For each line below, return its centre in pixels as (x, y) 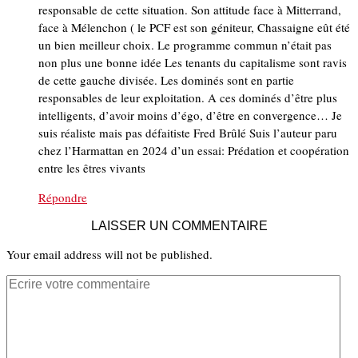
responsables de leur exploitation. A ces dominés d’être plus (188, 98)
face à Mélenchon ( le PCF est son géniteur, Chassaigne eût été (194, 28)
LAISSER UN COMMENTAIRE (179, 226)
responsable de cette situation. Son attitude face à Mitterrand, (190, 10)
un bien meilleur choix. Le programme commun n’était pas (185, 45)
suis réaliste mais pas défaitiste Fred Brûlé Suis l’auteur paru (188, 133)
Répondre (63, 198)
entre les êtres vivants (92, 168)
